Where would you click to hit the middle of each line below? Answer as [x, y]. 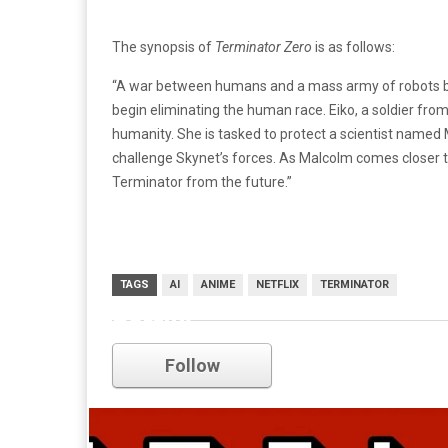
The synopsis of [163, 47]
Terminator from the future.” [202, 182]
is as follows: [353, 47]
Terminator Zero [263, 47]
